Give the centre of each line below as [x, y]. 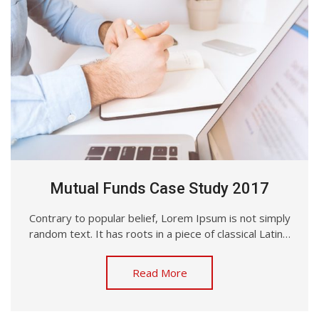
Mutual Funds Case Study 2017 [159, 188]
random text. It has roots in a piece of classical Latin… [159, 233]
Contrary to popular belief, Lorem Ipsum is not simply [159, 218]
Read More [159, 272]
